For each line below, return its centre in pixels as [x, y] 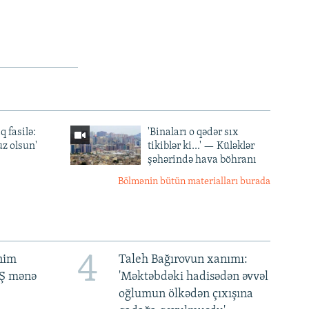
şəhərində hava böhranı [202, 160]
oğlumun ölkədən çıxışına [186, 294]
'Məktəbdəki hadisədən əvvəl [193, 277]
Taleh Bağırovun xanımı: [183, 259]
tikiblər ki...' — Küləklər [201, 146]
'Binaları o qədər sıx [192, 132]
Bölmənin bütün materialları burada [194, 181]
